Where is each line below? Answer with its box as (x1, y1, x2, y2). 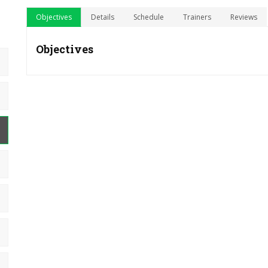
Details (91, 12, 114, 23)
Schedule (133, 12, 164, 23)
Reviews (230, 12, 257, 23)
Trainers (183, 12, 211, 23)
